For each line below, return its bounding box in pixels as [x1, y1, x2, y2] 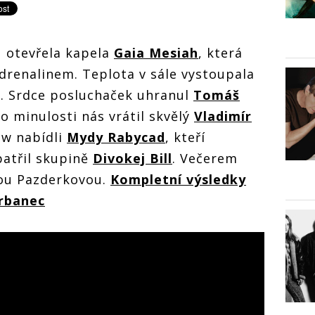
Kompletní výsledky [110, 171, 246, 188]
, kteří [165, 129, 205, 146]
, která [198, 44, 243, 61]
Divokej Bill [93, 150, 172, 167]
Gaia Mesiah [114, 44, 198, 61]
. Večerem [172, 150, 238, 167]
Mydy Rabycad [67, 129, 165, 146]
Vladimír [194, 108, 252, 124]
